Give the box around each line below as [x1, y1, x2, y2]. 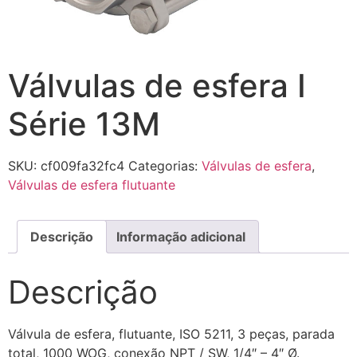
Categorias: [128, 157, 202, 174]
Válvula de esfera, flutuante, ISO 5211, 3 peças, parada [8, 326, 335, 343]
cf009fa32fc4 [41, 157, 124, 174]
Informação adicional [116, 228, 245, 245]
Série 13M [8, 104, 160, 143]
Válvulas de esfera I [8, 65, 306, 105]
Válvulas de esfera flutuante [8, 176, 175, 193]
